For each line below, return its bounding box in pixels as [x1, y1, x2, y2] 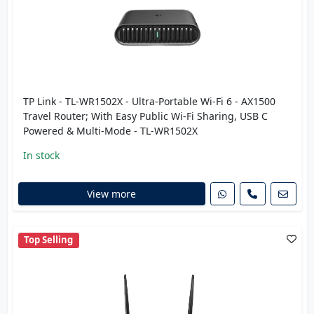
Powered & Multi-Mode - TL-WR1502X [22, 123, 198, 137]
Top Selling [24, 233, 74, 247]
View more [87, 187, 136, 201]
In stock [22, 148, 60, 162]
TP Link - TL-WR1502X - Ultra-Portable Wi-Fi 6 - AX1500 [22, 94, 275, 108]
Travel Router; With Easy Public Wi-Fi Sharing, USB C [22, 109, 268, 123]
